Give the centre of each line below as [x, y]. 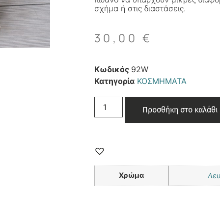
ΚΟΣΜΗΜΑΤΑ [162, 81]
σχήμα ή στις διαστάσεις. [140, 8]
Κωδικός [113, 69]
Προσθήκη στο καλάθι [180, 110]
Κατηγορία [114, 81]
